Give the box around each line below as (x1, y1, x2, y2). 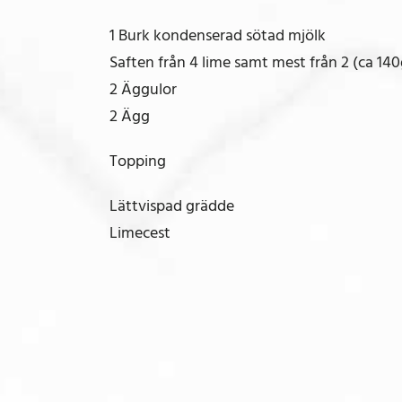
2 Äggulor (109, 75, 177, 102)
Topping (109, 147, 166, 174)
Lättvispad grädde (109, 192, 234, 219)
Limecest (109, 219, 170, 246)
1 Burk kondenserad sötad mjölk (109, 22, 326, 48)
